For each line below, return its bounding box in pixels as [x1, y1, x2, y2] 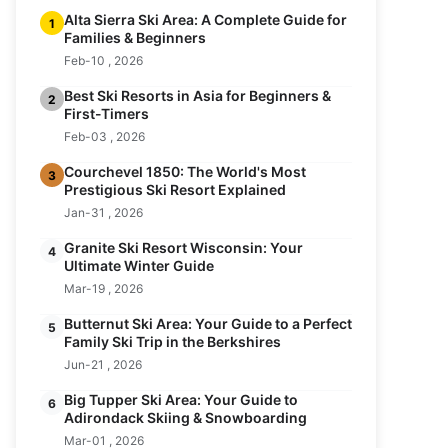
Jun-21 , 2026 [64, 357, 142, 372]
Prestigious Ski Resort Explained [64, 181, 286, 198]
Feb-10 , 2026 [64, 53, 143, 68]
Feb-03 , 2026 [64, 129, 145, 144]
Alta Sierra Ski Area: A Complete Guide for [64, 11, 347, 28]
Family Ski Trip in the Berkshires [64, 333, 281, 350]
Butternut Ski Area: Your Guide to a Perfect [64, 315, 352, 332]
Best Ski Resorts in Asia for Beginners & [64, 87, 331, 104]
